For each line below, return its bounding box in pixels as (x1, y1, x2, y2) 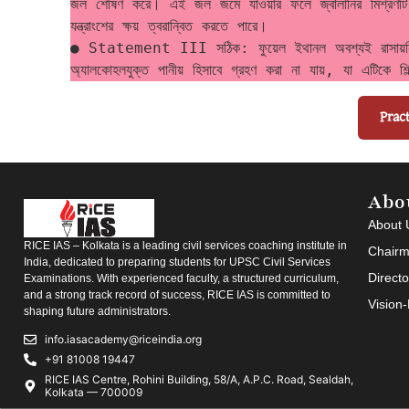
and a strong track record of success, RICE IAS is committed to (24, 288, 330, 302)
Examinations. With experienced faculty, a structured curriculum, (24, 272, 339, 286)
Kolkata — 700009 (44, 384, 142, 399)
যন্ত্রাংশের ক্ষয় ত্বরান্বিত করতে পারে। (70, 16, 277, 35)
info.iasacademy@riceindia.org (44, 331, 202, 346)
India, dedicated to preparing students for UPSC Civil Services (24, 256, 330, 269)
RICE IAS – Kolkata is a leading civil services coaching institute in (24, 239, 347, 253)
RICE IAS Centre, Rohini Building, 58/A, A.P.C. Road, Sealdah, (44, 372, 353, 386)
